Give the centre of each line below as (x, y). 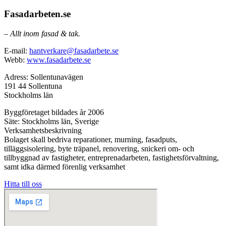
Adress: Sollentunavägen (44, 77)
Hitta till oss (23, 184)
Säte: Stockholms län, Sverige (51, 121)
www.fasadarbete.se (59, 60)
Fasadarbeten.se (37, 14)
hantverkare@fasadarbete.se (74, 50)
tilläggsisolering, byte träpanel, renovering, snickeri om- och (99, 148)
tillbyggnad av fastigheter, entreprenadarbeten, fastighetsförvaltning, (111, 157)
